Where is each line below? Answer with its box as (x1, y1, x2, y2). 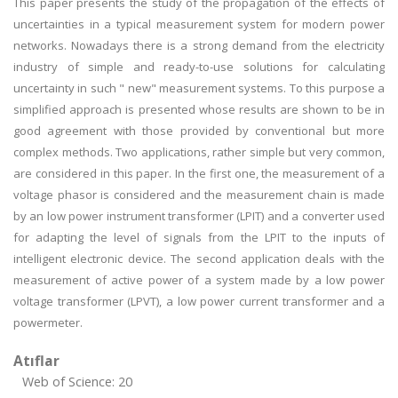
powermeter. (13, 314, 83, 330)
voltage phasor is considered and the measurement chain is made (13, 187, 385, 203)
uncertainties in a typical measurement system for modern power (13, 16, 385, 32)
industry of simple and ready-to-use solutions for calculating (13, 59, 385, 75)
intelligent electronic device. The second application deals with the (13, 251, 385, 267)
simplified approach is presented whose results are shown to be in (13, 101, 385, 117)
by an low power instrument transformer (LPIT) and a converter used (13, 208, 385, 224)
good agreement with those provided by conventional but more (13, 123, 385, 139)
